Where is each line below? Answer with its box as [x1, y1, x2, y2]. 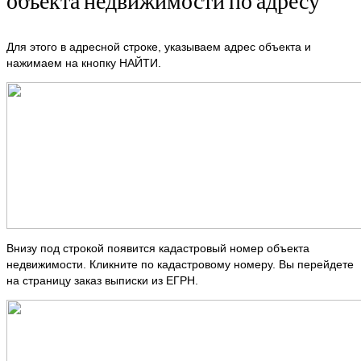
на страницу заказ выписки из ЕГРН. [6, 274, 198, 288]
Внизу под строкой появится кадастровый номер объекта [6, 242, 309, 255]
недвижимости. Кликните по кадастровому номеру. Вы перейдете [6, 258, 354, 272]
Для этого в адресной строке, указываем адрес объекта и [6, 40, 311, 54]
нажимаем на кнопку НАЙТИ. [6, 56, 161, 70]
